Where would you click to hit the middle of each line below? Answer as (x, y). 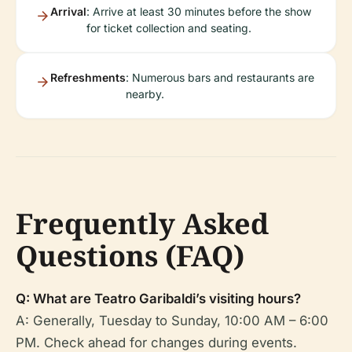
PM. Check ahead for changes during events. (156, 343)
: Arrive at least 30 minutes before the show (199, 11)
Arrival (68, 11)
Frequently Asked (142, 224)
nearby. (145, 94)
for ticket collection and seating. (169, 28)
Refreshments (88, 77)
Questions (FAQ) (130, 256)
